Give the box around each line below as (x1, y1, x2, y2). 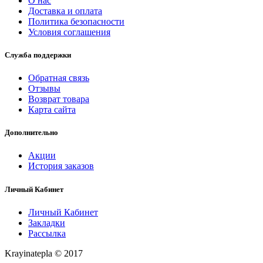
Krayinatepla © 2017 (5, 248, 83, 258)
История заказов (28, 161, 94, 171)
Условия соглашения (28, 26, 110, 37)
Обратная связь (28, 73, 89, 83)
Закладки (28, 217, 65, 228)
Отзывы (28, 83, 60, 94)
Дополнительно (5, 128, 58, 137)
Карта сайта (28, 104, 76, 115)
